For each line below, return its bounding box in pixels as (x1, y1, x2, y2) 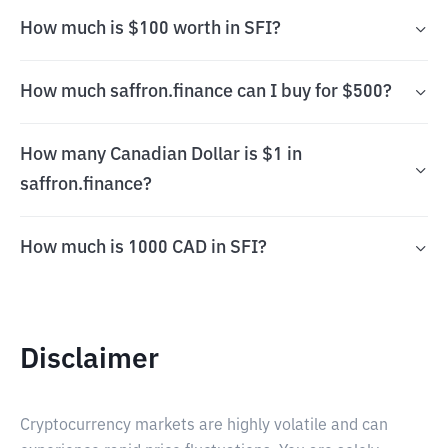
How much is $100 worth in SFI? (20, 20, 281, 38)
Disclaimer (20, 346, 159, 374)
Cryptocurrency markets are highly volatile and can (20, 418, 388, 434)
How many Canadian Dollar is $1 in (20, 146, 302, 164)
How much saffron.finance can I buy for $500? (20, 83, 392, 101)
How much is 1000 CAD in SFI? (20, 239, 267, 257)
